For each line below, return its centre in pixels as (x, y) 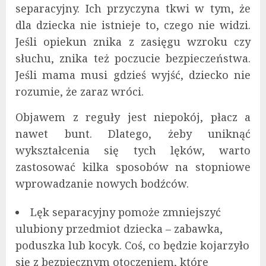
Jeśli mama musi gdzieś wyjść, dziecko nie (133, 75)
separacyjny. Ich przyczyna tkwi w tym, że (133, 9)
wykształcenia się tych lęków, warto (133, 151)
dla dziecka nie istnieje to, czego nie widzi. (133, 25)
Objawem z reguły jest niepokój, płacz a (133, 117)
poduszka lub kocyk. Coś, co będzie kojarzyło (132, 246)
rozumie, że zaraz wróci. (80, 92)
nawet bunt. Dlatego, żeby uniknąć (133, 134)
